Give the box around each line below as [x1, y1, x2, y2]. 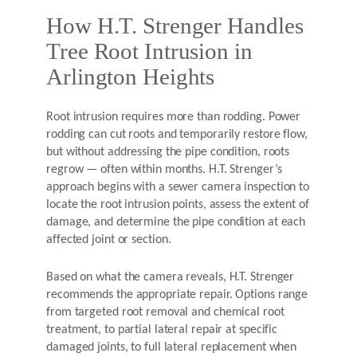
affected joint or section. [46, 233, 171, 247]
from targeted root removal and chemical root [46, 306, 284, 320]
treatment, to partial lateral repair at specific [46, 324, 278, 337]
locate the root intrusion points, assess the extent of [46, 198, 309, 212]
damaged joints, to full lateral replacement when [46, 341, 297, 355]
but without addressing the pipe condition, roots [46, 146, 290, 159]
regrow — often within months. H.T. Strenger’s [46, 163, 282, 177]
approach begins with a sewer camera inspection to [46, 181, 310, 194]
